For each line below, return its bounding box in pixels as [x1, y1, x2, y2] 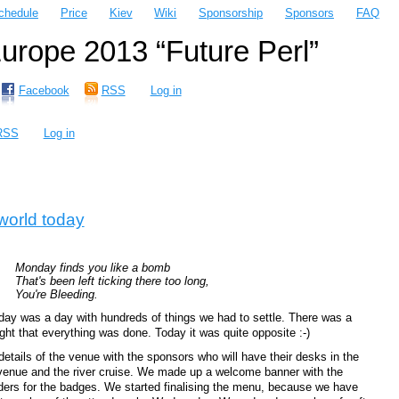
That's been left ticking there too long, [15, 273, 210, 288]
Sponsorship [199, 6, 264, 20]
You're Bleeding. [15, 287, 99, 301]
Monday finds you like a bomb [15, 260, 171, 274]
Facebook [18, 84, 69, 98]
